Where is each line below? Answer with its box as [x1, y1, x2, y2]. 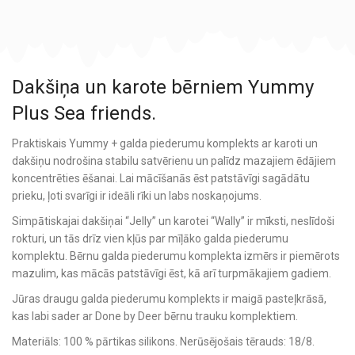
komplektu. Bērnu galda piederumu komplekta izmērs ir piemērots [12, 250, 340, 263]
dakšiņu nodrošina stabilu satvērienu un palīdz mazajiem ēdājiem [12, 155, 336, 168]
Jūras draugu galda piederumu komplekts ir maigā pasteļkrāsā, [12, 292, 326, 306]
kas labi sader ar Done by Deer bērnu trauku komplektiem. [12, 310, 298, 323]
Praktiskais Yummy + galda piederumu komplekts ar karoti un [12, 137, 318, 151]
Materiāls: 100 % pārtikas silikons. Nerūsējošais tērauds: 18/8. [12, 335, 315, 349]
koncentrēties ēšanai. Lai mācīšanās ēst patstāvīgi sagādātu [12, 172, 310, 185]
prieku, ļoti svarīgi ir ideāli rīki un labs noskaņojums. [12, 189, 261, 203]
